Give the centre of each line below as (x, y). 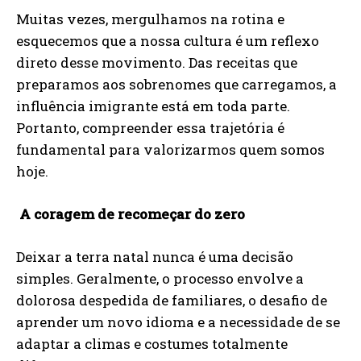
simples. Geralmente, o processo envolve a (160, 279)
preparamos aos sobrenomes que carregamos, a (176, 85)
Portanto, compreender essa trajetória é (150, 128)
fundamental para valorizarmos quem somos (170, 150)
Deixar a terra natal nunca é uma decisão (155, 257)
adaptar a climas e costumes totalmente (152, 344)
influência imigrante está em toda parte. (153, 106)
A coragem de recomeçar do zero (131, 214)
